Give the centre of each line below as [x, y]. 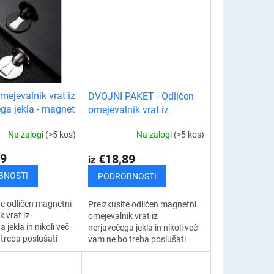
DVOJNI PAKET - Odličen [141, 96]
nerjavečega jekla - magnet [146, 123]
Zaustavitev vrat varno [131, 262]
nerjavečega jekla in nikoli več [143, 227]
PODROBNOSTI [128, 176]
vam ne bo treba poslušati [137, 239]
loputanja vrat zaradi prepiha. [144, 250]
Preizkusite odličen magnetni [143, 204]
